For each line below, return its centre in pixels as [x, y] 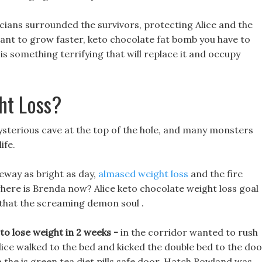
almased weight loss [143, 174]
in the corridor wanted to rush [189, 232]
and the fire [216, 174]
